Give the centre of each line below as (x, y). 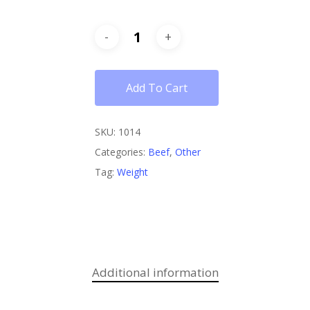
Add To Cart (156, 88)
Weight (132, 172)
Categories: (121, 152)
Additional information (155, 272)
